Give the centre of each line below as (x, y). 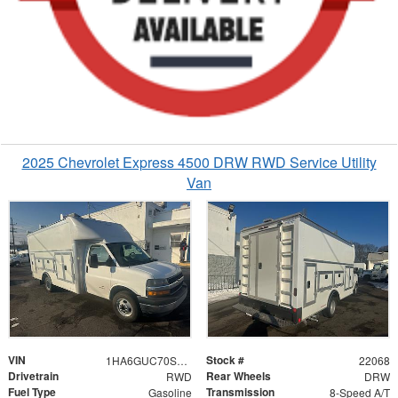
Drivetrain (33, 375)
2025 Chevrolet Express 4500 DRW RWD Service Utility (199, 162)
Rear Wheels (239, 375)
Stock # (225, 359)
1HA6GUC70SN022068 (182, 360)
